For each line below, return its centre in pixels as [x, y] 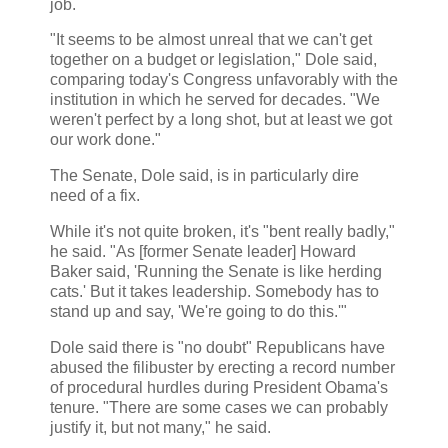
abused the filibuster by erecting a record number [222, 367]
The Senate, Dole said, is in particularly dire [204, 176]
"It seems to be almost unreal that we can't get [211, 40]
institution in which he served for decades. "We [215, 100]
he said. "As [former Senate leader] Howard [203, 252]
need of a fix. [97, 196]
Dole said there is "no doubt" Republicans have [217, 347]
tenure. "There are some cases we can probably [219, 407]
